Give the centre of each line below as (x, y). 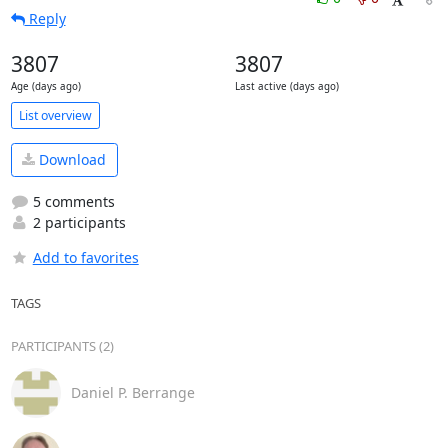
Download (70, 160)
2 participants (77, 222)
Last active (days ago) (286, 86)
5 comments (71, 201)
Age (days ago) (45, 86)
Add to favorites (85, 257)
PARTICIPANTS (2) (62, 345)
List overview (55, 115)
